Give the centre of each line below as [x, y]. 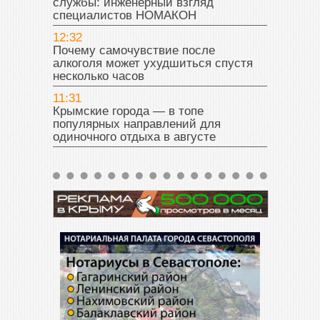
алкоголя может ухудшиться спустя [153, 63]
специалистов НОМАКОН [125, 15]
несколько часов [99, 76]
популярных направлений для [137, 124]
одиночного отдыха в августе [134, 136]
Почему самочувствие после [134, 50]
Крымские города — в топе [128, 111]
